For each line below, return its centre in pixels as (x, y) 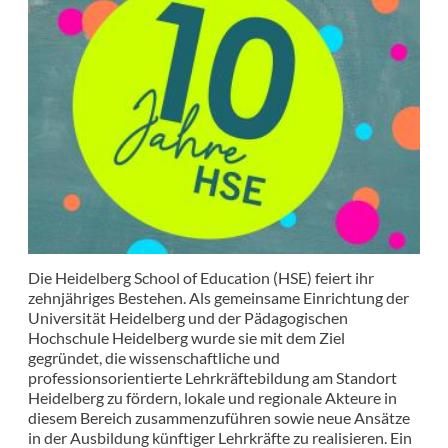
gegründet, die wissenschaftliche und (154, 358)
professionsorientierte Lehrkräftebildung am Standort (212, 378)
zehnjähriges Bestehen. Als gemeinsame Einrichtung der (218, 298)
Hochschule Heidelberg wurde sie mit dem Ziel (186, 338)
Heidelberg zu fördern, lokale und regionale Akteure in (212, 398)
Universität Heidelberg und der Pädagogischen (188, 318)
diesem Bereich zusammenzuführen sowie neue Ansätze (219, 418)
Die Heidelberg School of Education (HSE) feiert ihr (201, 278)
